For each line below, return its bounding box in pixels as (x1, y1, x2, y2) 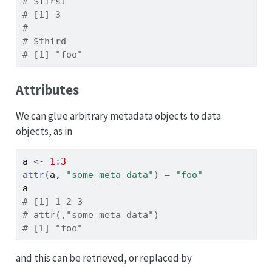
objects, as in (15, 124, 72, 138)
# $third (22, 35, 66, 47)
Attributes (15, 81, 79, 99)
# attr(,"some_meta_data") (22, 209, 159, 221)
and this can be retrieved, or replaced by (15, 251, 192, 265)
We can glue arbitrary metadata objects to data (15, 109, 221, 123)
